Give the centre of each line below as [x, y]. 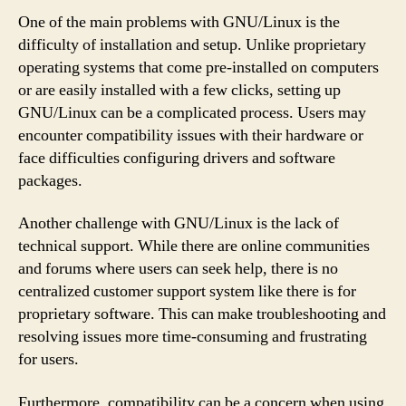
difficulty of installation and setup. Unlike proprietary [192, 44]
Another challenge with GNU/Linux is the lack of [179, 223]
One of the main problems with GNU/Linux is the [179, 22]
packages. [50, 180]
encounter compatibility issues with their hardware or [191, 135]
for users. [48, 359]
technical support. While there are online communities [194, 246]
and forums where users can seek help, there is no [178, 269]
